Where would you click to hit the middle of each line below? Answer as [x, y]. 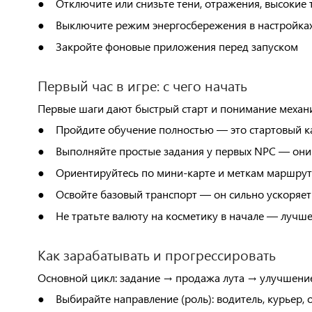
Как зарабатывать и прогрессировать [156, 254]
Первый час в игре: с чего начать [142, 85]
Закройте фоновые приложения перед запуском [177, 46]
